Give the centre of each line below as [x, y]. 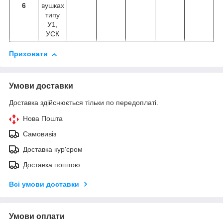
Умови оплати [37, 217]
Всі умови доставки [44, 184]
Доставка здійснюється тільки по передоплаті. [84, 103]
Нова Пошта [43, 119]
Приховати [28, 54]
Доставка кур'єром [53, 150]
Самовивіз [40, 134]
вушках [53, 6]
